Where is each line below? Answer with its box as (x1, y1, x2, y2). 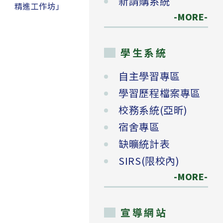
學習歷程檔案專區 (118, 86, 201, 101)
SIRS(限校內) (118, 153, 180, 168)
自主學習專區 (118, 69, 180, 84)
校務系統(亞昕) (118, 103, 188, 117)
